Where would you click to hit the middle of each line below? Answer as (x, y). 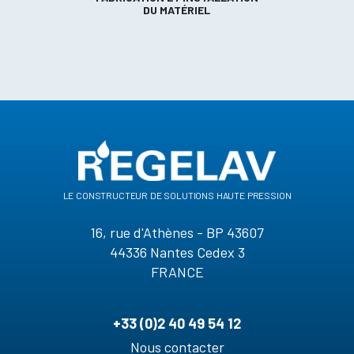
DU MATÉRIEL (177, 10)
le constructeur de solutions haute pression (177, 194)
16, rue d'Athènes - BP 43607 (177, 233)
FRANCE (177, 272)
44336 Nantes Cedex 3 (177, 252)
